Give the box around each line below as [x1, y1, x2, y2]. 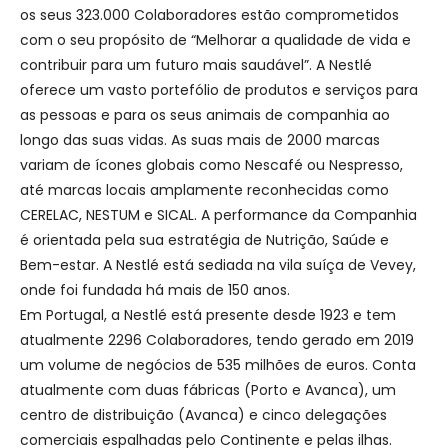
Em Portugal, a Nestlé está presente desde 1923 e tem [20, 304, 396, 325]
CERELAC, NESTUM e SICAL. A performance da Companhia [20, 204, 417, 225]
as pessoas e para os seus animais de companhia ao [20, 104, 390, 125]
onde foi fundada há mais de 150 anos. [20, 279, 290, 300]
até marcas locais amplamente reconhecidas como [20, 179, 389, 200]
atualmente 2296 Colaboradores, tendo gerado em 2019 [20, 329, 414, 350]
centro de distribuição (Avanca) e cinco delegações [20, 404, 387, 425]
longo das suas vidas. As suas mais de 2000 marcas [20, 129, 380, 150]
